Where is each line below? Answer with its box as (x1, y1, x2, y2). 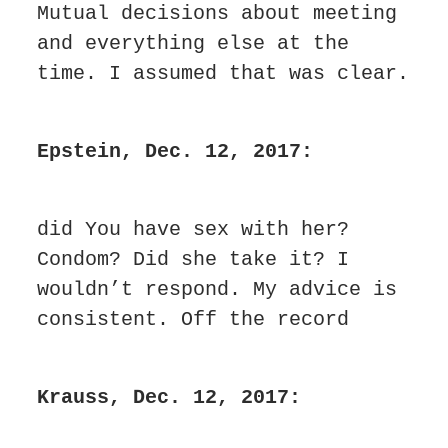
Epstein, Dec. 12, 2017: (37, 139, 313, 163)
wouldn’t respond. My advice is (37, 277, 397, 301)
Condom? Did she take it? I (37, 247, 349, 271)
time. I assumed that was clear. (37, 61, 409, 85)
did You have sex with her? (37, 217, 349, 241)
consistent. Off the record (37, 307, 349, 331)
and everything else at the (37, 31, 349, 55)
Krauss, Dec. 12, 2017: (37, 385, 301, 409)
